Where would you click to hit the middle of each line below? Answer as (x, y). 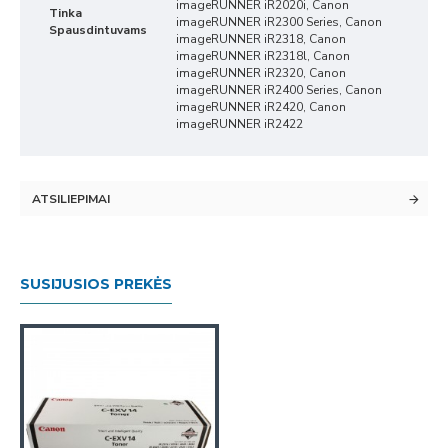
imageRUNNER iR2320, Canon (261, 73)
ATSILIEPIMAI (71, 199)
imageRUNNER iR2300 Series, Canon (279, 22)
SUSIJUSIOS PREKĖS (96, 284)
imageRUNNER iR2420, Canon (261, 107)
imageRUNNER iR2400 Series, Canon (279, 90)
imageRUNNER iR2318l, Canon (263, 56)
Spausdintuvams (98, 30)
